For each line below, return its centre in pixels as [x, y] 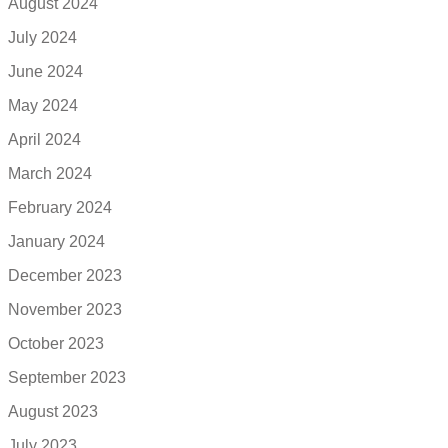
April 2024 [44, 140]
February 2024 [60, 208]
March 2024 [50, 174]
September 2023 [67, 378]
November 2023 [65, 310]
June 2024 [45, 72]
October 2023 [56, 344]
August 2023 [53, 412]
